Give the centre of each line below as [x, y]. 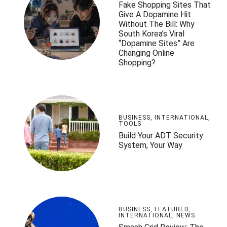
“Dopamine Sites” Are [157, 44]
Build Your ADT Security [161, 135]
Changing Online [146, 53]
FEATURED [172, 209]
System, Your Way [150, 145]
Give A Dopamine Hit [155, 15]
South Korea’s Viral [152, 34]
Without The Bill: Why [157, 24]
